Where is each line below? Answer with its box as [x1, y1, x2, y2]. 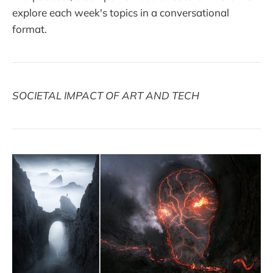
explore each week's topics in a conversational [12, 5, 229, 19]
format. [12, 22, 47, 35]
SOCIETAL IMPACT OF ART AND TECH [12, 89, 199, 102]
